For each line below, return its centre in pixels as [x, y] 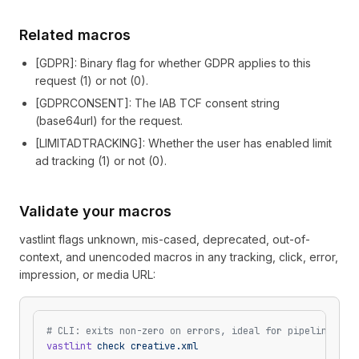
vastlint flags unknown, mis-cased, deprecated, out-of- [165, 239]
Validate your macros [95, 211]
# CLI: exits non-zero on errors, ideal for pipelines [192, 331]
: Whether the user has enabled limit [237, 143]
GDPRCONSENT [82, 103]
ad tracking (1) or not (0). [101, 161]
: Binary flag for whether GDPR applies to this [193, 63]
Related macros [75, 35]
